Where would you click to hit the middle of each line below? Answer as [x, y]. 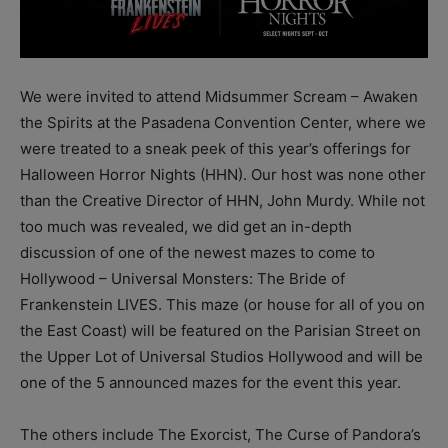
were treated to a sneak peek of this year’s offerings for [215, 149]
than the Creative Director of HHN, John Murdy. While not [222, 201]
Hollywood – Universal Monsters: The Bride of [182, 279]
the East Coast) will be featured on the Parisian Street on [220, 331]
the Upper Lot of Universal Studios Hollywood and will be [221, 357]
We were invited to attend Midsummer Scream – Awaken [219, 97]
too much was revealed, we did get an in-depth [186, 227]
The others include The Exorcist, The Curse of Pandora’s [220, 435]
